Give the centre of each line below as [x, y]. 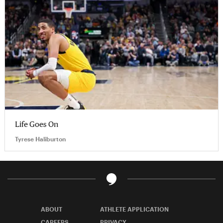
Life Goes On [37, 124]
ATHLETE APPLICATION [134, 209]
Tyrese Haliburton [40, 139]
